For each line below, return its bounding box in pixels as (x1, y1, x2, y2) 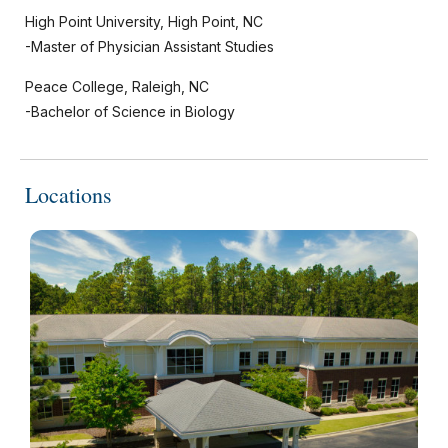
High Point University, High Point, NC (25, 13, 263, 30)
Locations (25, 180, 112, 209)
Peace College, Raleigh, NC (25, 78, 209, 95)
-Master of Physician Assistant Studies (25, 38, 274, 55)
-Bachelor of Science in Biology (25, 103, 235, 120)
